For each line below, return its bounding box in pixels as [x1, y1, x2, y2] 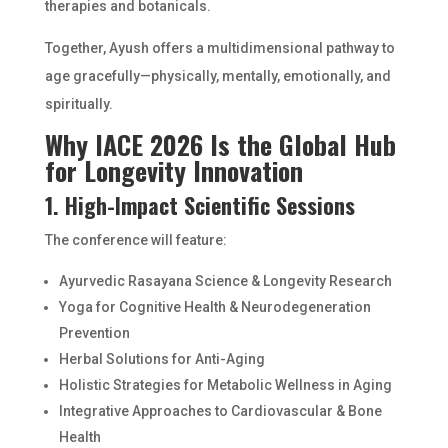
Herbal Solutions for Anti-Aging [58, 351, 265, 367]
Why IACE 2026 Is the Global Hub [44, 125, 396, 164]
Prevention [58, 325, 130, 341]
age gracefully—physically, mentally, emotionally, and [44, 68, 391, 84]
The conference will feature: [44, 232, 227, 248]
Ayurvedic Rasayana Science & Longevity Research [58, 273, 392, 289]
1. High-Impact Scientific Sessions [44, 189, 355, 221]
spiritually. [44, 96, 113, 112]
